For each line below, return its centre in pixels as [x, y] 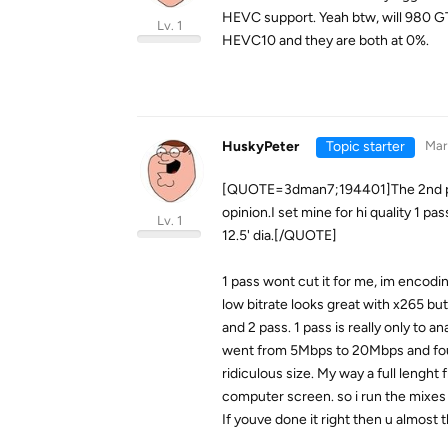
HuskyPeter [260, 146]
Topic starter [365, 146]
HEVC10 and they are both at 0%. [325, 40]
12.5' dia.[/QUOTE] [279, 235]
